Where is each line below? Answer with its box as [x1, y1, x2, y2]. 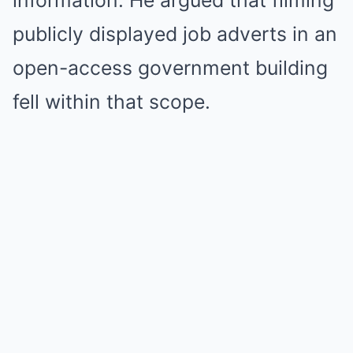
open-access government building [13, 56, 328, 80]
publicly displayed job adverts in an [13, 22, 337, 46]
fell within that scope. [13, 90, 210, 113]
